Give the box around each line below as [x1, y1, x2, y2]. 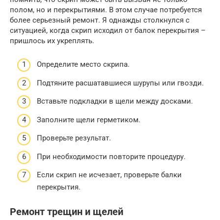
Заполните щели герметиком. [37, 115, 140, 124]
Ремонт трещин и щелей [10, 206, 123, 218]
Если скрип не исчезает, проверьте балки [37, 170, 182, 180]
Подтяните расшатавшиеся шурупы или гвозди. [37, 78, 204, 87]
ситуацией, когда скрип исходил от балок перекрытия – [10, 26, 206, 35]
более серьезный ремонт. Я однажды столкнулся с [10, 15, 190, 25]
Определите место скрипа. [37, 60, 130, 69]
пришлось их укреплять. [10, 36, 94, 45]
